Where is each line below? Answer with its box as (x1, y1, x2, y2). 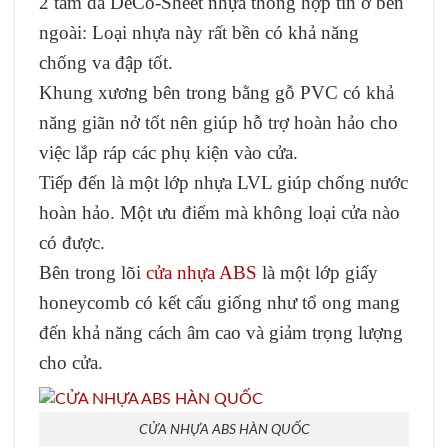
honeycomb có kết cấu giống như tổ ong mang (39, 292, 400, 314)
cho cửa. (39, 352, 103, 374)
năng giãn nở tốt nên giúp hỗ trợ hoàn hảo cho (39, 112, 398, 134)
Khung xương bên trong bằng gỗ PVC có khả (39, 82, 394, 104)
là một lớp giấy (257, 262, 378, 284)
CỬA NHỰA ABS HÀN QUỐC (138, 421, 310, 437)
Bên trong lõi (39, 262, 146, 284)
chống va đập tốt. (39, 52, 173, 74)
